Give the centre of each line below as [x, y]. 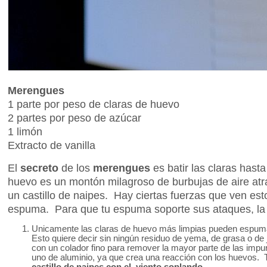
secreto [39, 167]
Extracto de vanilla [52, 145]
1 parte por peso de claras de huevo [95, 104]
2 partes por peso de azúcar [74, 117]
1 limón [25, 131]
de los [76, 167]
